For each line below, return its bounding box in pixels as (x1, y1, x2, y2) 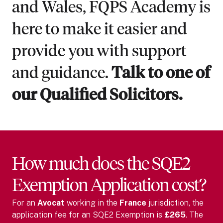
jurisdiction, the (146, 198, 204, 208)
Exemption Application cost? (12, 177, 206, 195)
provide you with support (12, 43, 187, 60)
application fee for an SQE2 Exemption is (12, 210, 164, 220)
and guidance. (12, 65, 111, 82)
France (119, 198, 146, 208)
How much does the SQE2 (12, 155, 190, 174)
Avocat (37, 198, 65, 208)
